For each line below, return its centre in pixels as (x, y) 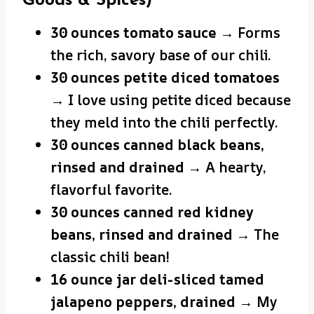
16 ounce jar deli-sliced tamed (157, 279)
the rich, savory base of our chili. (161, 55)
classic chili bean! (110, 257)
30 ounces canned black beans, (157, 144)
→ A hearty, (225, 167)
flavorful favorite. (111, 189)
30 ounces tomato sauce (134, 32)
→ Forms (248, 32)
